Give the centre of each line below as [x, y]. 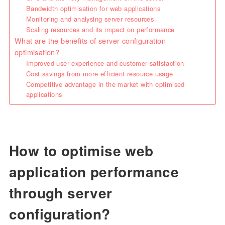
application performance [94, 172]
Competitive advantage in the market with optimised [105, 84]
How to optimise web [81, 151]
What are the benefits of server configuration [90, 41]
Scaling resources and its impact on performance [100, 30]
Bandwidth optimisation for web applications [93, 9]
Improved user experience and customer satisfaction [105, 63]
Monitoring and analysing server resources [90, 19]
